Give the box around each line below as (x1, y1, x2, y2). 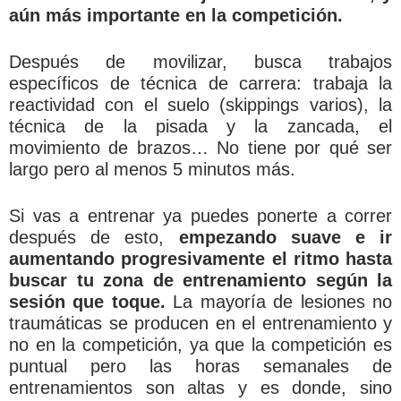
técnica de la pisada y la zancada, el (9, 115, 392, 136)
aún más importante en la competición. (9, 4, 343, 25)
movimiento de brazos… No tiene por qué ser (9, 137, 392, 158)
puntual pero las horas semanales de (9, 355, 392, 376)
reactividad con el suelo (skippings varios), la (9, 94, 392, 115)
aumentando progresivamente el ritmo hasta (9, 248, 392, 269)
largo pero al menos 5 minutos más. (9, 158, 295, 179)
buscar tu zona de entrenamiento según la (9, 269, 392, 290)
